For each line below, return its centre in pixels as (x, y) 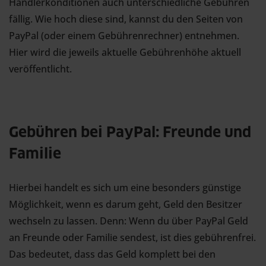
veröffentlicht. (40, 69)
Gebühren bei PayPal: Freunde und (130, 133)
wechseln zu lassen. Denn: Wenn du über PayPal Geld (129, 221)
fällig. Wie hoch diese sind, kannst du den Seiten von (126, 19)
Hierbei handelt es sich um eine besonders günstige (125, 188)
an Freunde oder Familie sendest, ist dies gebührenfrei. (132, 237)
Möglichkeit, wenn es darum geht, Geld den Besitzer (126, 204)
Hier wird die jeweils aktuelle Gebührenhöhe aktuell (125, 52)
